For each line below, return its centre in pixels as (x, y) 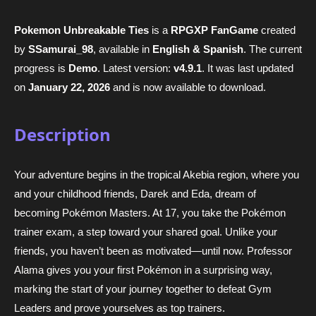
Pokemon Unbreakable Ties (81, 30)
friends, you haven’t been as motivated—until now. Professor (153, 251)
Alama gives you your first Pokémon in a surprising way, (143, 270)
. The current (273, 49)
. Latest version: (135, 68)
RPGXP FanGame (214, 30)
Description (62, 134)
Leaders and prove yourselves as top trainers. (120, 308)
